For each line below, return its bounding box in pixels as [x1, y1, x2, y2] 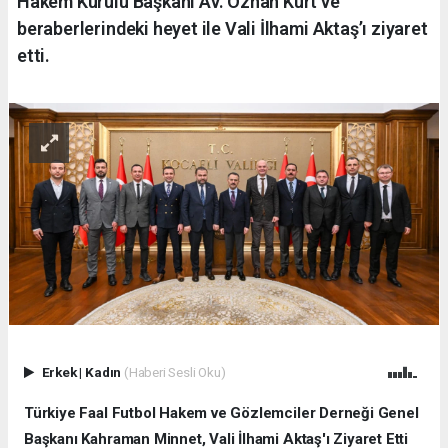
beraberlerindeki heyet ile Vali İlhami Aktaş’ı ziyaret [17, 17, 428, 39]
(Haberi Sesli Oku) [123, 364, 226, 381]
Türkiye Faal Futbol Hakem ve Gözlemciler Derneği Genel [24, 404, 419, 423]
